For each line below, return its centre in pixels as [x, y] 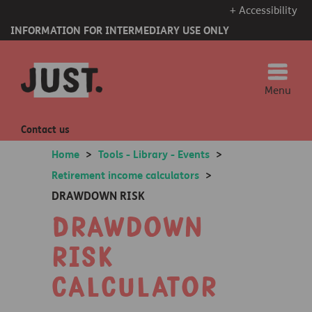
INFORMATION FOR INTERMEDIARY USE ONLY [120, 31]
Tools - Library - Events [154, 155]
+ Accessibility [263, 10]
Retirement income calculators [125, 175]
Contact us [45, 130]
